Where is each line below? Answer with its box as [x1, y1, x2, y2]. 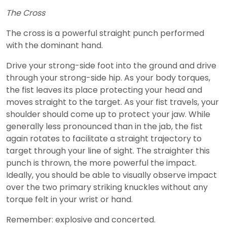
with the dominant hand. [6, 40, 103, 52]
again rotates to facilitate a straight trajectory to [6, 133, 202, 145]
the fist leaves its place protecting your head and [6, 84, 202, 96]
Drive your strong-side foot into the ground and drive [6, 60, 216, 72]
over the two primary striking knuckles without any [6, 181, 208, 194]
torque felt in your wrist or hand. [6, 194, 133, 206]
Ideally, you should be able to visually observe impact [6, 169, 217, 181]
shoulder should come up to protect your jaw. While [6, 108, 210, 121]
